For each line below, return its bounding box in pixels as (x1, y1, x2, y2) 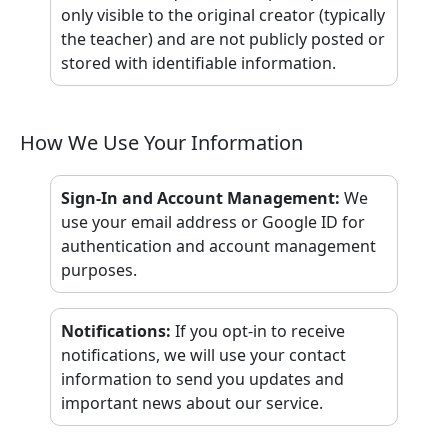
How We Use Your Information (20, 129, 303, 156)
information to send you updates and (61, 368, 344, 390)
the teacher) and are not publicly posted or (61, 28, 385, 50)
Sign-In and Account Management (61, 187, 335, 209)
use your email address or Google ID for (61, 211, 365, 233)
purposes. (61, 259, 137, 281)
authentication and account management (61, 235, 376, 257)
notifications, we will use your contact (61, 344, 346, 366)
